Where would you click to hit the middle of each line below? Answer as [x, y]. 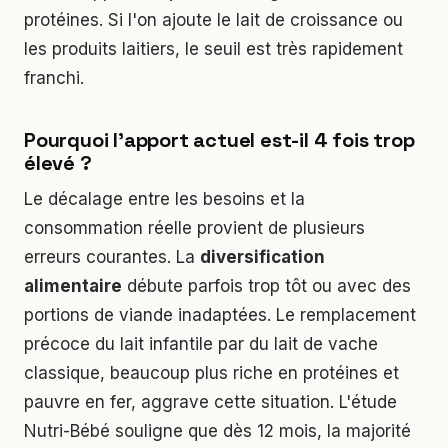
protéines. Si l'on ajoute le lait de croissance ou [213, 20]
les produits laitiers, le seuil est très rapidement [213, 49]
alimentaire [73, 286]
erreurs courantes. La [112, 257]
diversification [262, 257]
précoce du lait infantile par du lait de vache [201, 344]
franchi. [54, 78]
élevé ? [58, 163]
